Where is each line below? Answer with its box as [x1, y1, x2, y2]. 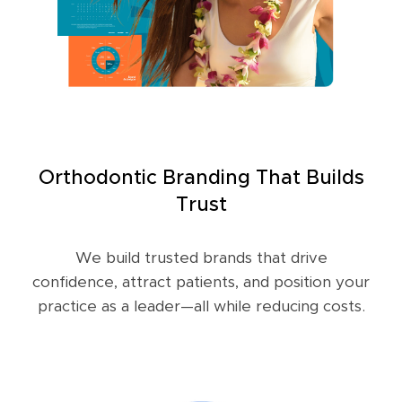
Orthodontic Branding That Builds [38, 168, 364, 188]
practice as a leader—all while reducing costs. [37, 298, 365, 314]
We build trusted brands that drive [74, 249, 328, 266]
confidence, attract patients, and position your [32, 274, 370, 290]
